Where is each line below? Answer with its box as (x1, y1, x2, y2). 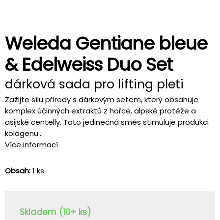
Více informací (5, 139, 58, 150)
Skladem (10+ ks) (20, 206, 91, 218)
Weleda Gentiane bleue (5, 31, 207, 56)
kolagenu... (5, 128, 43, 138)
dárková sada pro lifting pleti (5, 76, 184, 93)
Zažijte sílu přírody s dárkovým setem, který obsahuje (5, 94, 198, 105)
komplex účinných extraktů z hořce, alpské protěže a (5, 106, 196, 116)
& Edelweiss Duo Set (5, 52, 172, 77)
